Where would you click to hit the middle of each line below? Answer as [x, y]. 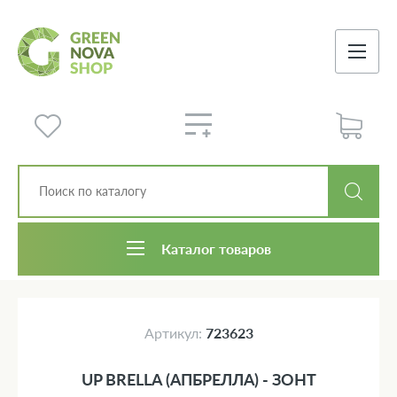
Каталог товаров [216, 248]
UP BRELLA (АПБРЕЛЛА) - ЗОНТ [198, 379]
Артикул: [175, 332]
